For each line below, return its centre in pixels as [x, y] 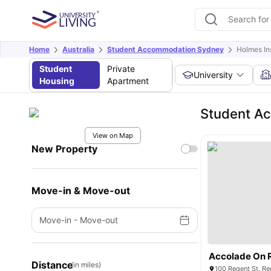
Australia [78, 49]
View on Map [113, 135]
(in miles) [86, 265]
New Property [64, 149]
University [214, 75]
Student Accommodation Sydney [165, 49]
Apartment [128, 81]
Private [121, 69]
